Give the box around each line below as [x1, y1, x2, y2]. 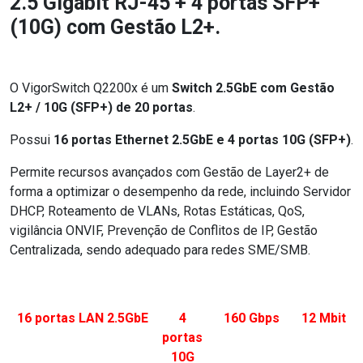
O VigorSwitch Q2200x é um [10, 79, 172, 96]
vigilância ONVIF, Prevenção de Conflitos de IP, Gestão [10, 222, 318, 238]
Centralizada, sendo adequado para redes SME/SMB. [10, 241, 310, 258]
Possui [10, 131, 53, 147]
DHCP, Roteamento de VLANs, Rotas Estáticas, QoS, [10, 203, 305, 219]
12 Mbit [301, 310, 346, 326]
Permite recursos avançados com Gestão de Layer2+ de [10, 164, 329, 180]
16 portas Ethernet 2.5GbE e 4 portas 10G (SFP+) [53, 131, 351, 147]
